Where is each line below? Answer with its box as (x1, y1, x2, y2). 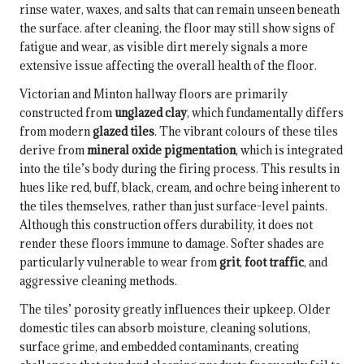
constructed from (19, 105, 115, 121)
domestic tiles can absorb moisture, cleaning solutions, (19, 320, 310, 336)
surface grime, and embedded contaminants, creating (19, 339, 299, 355)
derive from (19, 142, 87, 158)
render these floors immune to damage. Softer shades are (19, 236, 324, 252)
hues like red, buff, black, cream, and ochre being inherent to (19, 180, 340, 196)
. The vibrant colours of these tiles (154, 123, 338, 140)
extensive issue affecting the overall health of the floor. (19, 58, 317, 74)
